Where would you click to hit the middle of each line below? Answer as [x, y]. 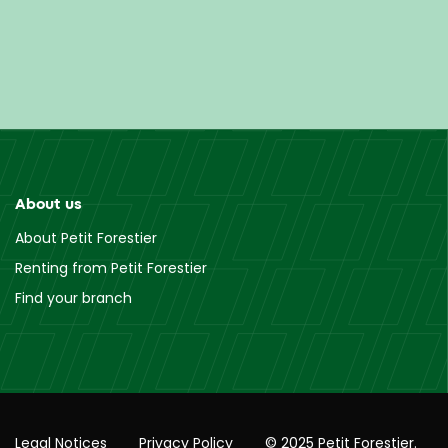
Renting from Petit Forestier [111, 267]
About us [48, 203]
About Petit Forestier [86, 237]
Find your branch [73, 297]
